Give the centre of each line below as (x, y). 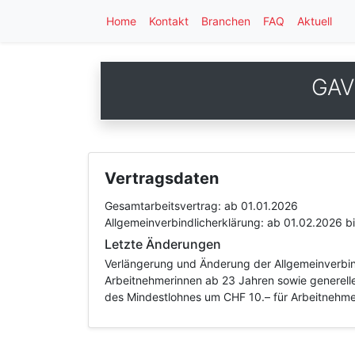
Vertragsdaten (162, 178)
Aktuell (315, 21)
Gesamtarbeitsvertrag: (164, 206)
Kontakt (169, 21)
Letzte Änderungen (163, 244)
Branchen (226, 21)
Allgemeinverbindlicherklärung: (186, 222)
